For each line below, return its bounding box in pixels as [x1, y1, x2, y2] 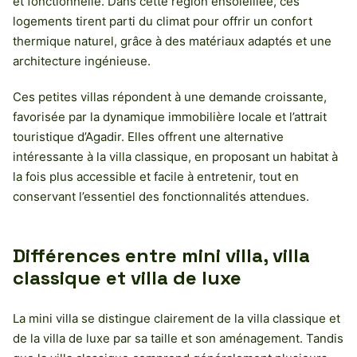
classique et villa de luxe [13, 265, 241, 290]
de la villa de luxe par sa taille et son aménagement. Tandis [13, 330, 343, 346]
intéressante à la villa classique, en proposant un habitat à [13, 148, 338, 164]
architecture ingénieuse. [13, 53, 151, 69]
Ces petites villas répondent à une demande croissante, [13, 88, 327, 104]
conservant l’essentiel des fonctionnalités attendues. [13, 188, 309, 204]
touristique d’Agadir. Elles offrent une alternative [13, 128, 284, 144]
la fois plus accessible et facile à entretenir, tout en [13, 168, 299, 184]
